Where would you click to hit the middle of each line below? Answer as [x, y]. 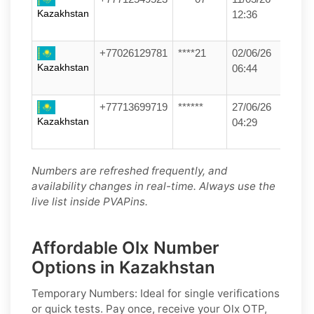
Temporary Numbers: [84, 293]
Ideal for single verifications [209, 293]
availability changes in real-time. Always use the [153, 186]
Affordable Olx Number [125, 247]
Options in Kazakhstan [123, 267]
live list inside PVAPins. [90, 201]
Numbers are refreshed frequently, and [129, 170]
